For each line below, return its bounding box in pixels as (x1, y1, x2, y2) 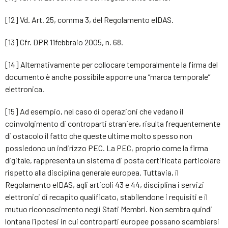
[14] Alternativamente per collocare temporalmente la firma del (5, 60, 218, 69)
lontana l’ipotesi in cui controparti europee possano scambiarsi (5, 216, 219, 226)
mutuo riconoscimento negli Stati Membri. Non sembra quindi (5, 204, 212, 214)
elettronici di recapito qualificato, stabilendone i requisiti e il (5, 192, 208, 202)
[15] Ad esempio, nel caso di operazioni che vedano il (5, 106, 183, 116)
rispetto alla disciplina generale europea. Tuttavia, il (5, 167, 179, 177)
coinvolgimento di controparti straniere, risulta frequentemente (5, 119, 220, 128)
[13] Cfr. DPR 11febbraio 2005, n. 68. (5, 37, 123, 47)
